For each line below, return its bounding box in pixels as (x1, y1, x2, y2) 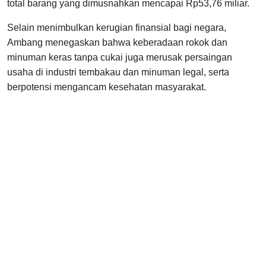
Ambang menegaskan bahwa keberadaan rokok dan (7, 37, 227, 48)
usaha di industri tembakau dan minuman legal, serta (7, 67, 229, 78)
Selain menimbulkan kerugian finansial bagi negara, (7, 23, 226, 33)
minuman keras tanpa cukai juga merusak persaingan (7, 52, 232, 63)
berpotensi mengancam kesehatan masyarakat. (7, 82, 206, 93)
